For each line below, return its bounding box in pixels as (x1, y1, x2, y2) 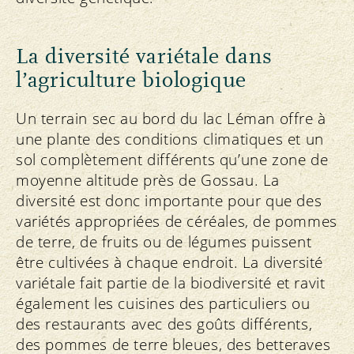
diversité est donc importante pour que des (16, 190, 322, 211)
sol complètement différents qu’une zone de (16, 149, 329, 170)
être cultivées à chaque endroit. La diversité (16, 251, 324, 273)
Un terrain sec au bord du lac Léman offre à (16, 107, 326, 129)
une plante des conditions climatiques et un (16, 128, 324, 149)
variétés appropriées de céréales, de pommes (16, 210, 337, 232)
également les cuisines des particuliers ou (16, 292, 311, 314)
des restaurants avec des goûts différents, (16, 313, 313, 334)
